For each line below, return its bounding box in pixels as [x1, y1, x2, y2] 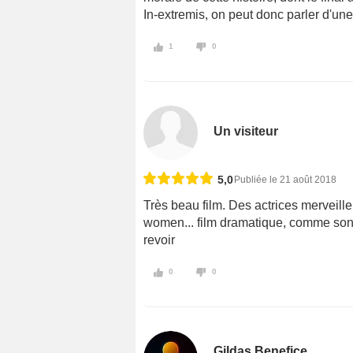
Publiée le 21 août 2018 [234, 174, 336, 186]
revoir [143, 233, 175, 247]
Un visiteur [214, 124, 279, 139]
